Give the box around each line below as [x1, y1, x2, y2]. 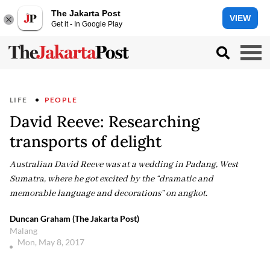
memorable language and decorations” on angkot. [10, 188, 207, 199]
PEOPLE [44, 95, 78, 104]
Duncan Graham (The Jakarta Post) [10, 213, 139, 224]
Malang [10, 225, 37, 236]
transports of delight [10, 131, 162, 151]
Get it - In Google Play [51, 19, 122, 28]
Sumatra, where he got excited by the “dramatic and [10, 174, 213, 184]
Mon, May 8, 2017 [17, 237, 86, 247]
